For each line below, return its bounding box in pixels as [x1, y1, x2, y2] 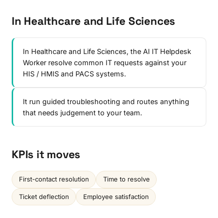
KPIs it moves [12, 147, 81, 162]
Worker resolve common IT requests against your [23, 58, 186, 67]
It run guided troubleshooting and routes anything [23, 97, 189, 106]
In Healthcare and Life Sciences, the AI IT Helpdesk [23, 47, 191, 55]
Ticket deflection [18, 192, 69, 200]
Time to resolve [103, 175, 150, 183]
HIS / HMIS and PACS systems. [23, 69, 126, 78]
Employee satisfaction [83, 192, 149, 200]
